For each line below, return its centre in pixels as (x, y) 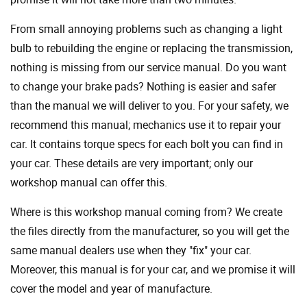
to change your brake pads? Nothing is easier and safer (143, 87)
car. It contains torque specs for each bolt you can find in (147, 144)
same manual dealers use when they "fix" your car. (131, 250)
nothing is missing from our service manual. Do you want (148, 67)
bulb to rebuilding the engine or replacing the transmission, (151, 48)
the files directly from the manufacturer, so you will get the (150, 231)
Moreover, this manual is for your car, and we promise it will (153, 270)
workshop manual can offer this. (89, 183)
